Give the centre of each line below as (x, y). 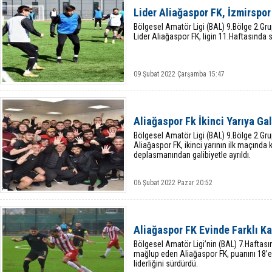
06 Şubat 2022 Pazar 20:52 (173, 183)
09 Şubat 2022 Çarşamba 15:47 (179, 74)
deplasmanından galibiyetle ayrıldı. (192, 155)
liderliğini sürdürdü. (166, 263)
